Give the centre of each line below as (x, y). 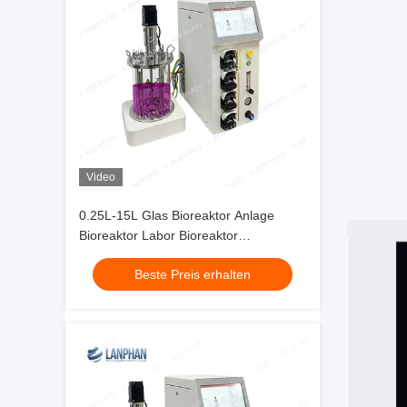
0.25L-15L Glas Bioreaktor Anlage (177, 215)
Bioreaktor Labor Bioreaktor (159, 235)
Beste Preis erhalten (193, 274)
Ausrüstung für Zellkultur (149, 255)
